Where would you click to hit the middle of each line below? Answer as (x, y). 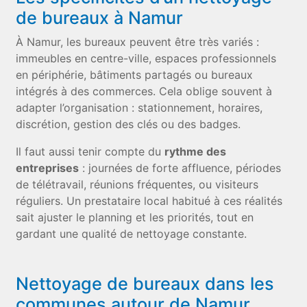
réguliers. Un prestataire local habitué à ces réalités (149, 201)
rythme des (196, 151)
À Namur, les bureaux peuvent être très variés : (138, 42)
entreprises (48, 168)
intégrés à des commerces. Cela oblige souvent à (144, 91)
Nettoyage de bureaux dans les (145, 284)
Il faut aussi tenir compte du (90, 151)
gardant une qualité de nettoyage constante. (132, 234)
